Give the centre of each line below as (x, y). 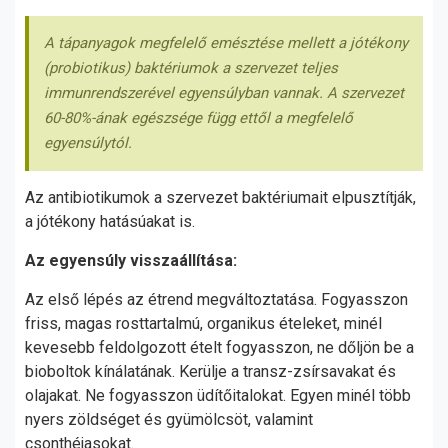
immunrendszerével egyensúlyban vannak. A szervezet (224, 93)
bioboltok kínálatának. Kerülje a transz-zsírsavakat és (210, 371)
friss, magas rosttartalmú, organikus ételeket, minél (203, 323)
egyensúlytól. (88, 143)
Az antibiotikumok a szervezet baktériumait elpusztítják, (220, 197)
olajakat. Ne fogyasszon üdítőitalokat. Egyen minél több (218, 395)
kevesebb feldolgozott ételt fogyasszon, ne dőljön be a (219, 347)
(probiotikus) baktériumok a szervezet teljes (191, 68)
